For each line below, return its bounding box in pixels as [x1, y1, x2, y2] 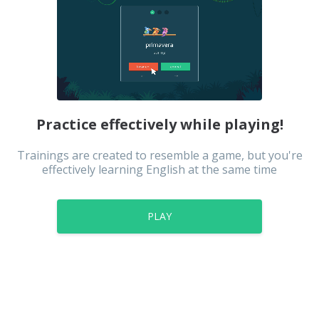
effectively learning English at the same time [42, 162, 277, 177]
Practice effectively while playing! [36, 115, 283, 134]
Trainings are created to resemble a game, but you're [16, 147, 303, 163]
